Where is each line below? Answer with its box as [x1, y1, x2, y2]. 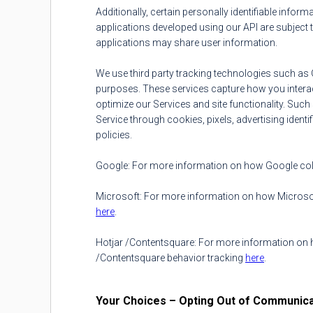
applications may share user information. [96, 37, 277, 48]
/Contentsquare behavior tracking [96, 252, 245, 263]
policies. [96, 129, 132, 140]
